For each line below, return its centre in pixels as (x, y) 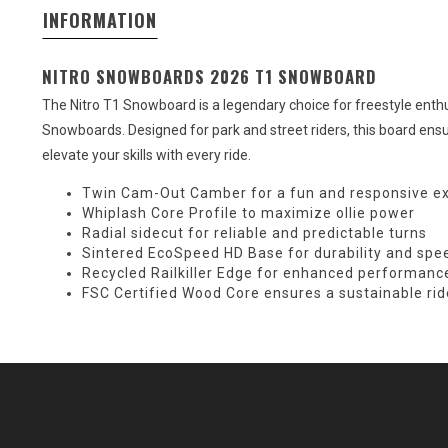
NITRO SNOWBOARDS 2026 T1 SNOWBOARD (209, 76)
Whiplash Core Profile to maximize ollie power (248, 213)
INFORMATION (100, 20)
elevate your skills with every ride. (146, 155)
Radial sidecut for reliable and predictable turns (254, 233)
